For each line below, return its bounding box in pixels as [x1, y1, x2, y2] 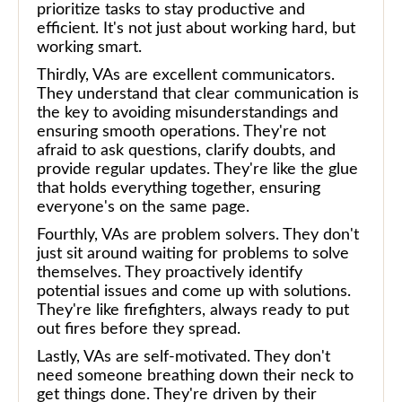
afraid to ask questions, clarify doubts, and [37, 142, 336, 159]
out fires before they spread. [37, 320, 240, 337]
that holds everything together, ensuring [37, 179, 320, 197]
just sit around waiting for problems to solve [37, 245, 349, 262]
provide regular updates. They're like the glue [37, 161, 358, 178]
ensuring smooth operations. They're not [37, 123, 326, 140]
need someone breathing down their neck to [37, 367, 354, 384]
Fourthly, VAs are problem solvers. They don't [37, 226, 359, 243]
